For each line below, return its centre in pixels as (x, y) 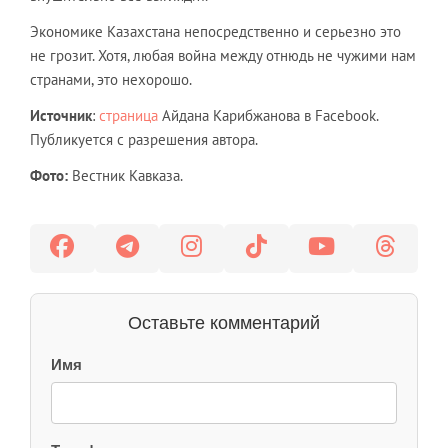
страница (128, 115)
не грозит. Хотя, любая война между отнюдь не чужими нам (223, 55)
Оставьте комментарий (224, 322)
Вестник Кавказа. (127, 175)
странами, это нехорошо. (111, 79)
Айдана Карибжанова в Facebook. (268, 115)
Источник (61, 115)
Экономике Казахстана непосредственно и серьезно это (215, 31)
